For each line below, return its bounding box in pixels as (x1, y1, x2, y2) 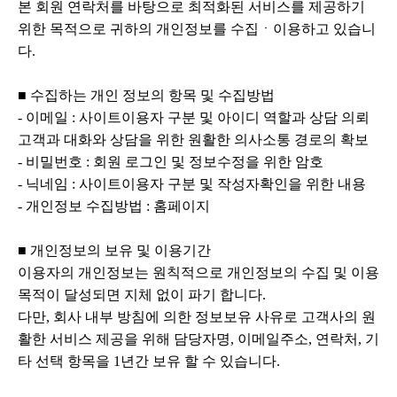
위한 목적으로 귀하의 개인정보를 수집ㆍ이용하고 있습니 (18, 21, 376, 36)
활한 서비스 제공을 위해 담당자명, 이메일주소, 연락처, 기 (18, 331, 379, 346)
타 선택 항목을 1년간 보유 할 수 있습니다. (18, 354, 280, 369)
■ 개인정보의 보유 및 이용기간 (18, 243, 211, 258)
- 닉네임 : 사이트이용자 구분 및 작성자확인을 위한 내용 (18, 176, 366, 191)
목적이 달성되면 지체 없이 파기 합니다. (18, 287, 266, 302)
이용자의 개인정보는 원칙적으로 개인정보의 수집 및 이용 (18, 265, 379, 280)
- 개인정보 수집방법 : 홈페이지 (18, 198, 210, 214)
